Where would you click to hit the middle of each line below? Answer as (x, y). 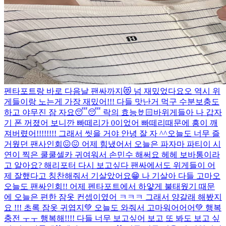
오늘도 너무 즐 (194, 133)
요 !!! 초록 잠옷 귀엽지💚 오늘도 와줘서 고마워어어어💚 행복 (113, 207)
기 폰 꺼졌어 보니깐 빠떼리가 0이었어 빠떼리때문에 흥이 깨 (111, 123)
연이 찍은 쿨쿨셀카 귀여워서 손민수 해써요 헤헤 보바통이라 (112, 154)
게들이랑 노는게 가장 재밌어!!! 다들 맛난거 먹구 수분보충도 (112, 101)
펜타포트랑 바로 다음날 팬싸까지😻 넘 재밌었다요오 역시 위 (112, 91)
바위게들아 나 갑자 (188, 112)
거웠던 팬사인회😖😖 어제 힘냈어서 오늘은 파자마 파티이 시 (112, 144)
